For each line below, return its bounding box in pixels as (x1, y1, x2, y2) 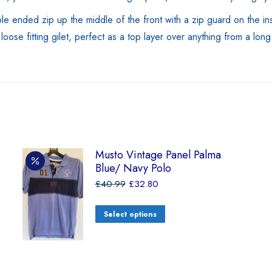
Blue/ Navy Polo (95, 160, 171, 176)
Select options (103, 209, 157, 220)
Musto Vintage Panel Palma (95, 147, 221, 163)
